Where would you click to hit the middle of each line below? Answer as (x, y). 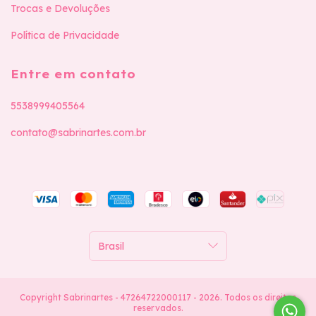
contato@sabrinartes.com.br (78, 133)
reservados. (158, 308)
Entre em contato (73, 74)
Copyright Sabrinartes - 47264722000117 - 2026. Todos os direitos (158, 297)
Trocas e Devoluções (60, 8)
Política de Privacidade (65, 35)
